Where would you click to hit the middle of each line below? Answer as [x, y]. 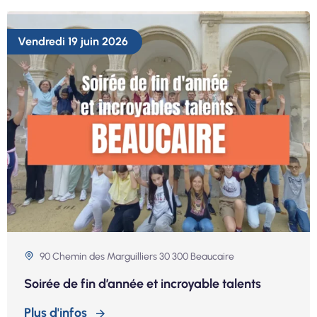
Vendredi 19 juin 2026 [73, 42]
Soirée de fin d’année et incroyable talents [143, 284]
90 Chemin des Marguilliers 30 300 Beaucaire [137, 257]
